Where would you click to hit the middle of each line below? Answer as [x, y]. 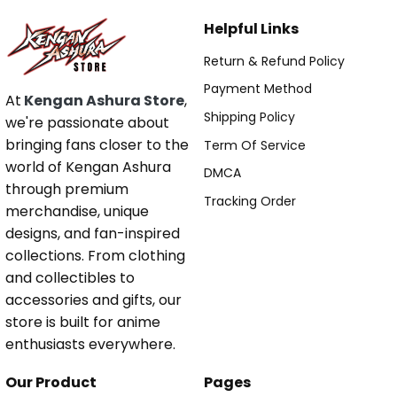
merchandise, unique [77, 212]
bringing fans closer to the [97, 145]
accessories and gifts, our [93, 300]
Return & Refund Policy [274, 61]
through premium [67, 190]
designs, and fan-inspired [93, 234]
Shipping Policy [249, 117]
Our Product [51, 383]
